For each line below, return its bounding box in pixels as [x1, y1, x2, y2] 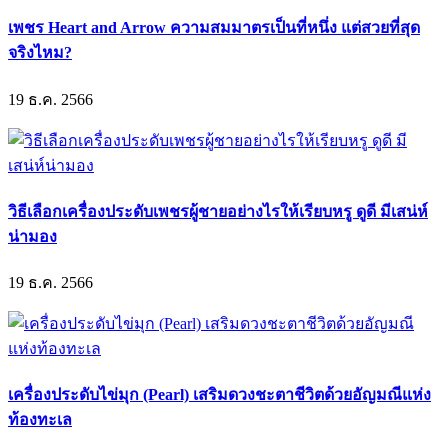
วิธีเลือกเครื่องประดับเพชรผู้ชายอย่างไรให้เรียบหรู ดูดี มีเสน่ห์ [8, 202, 428, 220]
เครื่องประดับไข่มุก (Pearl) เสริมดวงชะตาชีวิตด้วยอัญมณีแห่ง [8, 386, 431, 404]
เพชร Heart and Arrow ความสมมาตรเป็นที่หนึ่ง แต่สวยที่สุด [8, 19, 420, 37]
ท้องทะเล [8, 411, 72, 429]
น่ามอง [8, 227, 57, 245]
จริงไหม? [8, 44, 72, 62]
